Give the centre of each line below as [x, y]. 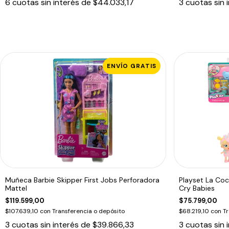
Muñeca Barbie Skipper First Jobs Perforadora [82, 180]
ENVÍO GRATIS [131, 66]
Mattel [16, 188]
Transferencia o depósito [88, 211]
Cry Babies [197, 188]
